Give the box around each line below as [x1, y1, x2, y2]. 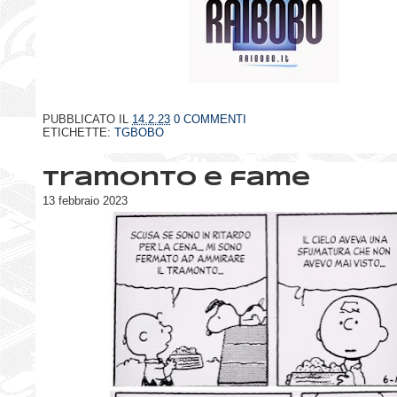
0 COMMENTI [174, 113, 246, 127]
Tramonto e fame [43, 169, 310, 190]
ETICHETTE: [43, 126, 114, 140]
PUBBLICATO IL [43, 113, 132, 127]
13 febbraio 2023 [43, 193, 128, 207]
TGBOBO [114, 126, 164, 140]
